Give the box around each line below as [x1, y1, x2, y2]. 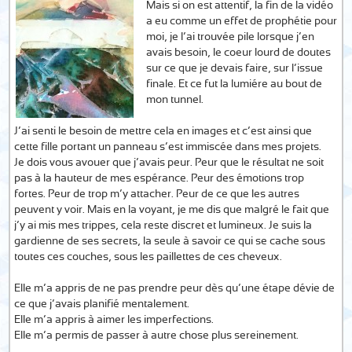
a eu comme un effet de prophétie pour [146, 16, 338, 27]
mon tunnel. [146, 94, 204, 105]
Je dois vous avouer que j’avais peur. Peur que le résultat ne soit [14, 157, 324, 168]
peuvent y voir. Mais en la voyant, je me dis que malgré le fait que [14, 204, 330, 215]
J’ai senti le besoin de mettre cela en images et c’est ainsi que [14, 126, 313, 137]
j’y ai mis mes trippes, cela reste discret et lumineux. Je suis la [14, 220, 313, 231]
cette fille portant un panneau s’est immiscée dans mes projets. [14, 141, 322, 152]
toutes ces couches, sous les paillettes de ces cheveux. [14, 251, 283, 262]
